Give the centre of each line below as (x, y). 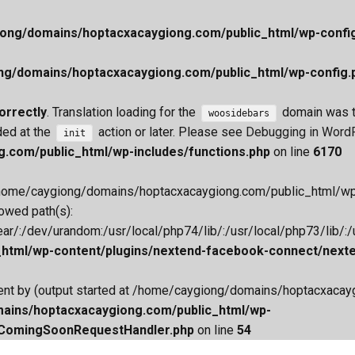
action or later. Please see (171, 132)
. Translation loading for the (123, 112)
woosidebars (239, 113)
